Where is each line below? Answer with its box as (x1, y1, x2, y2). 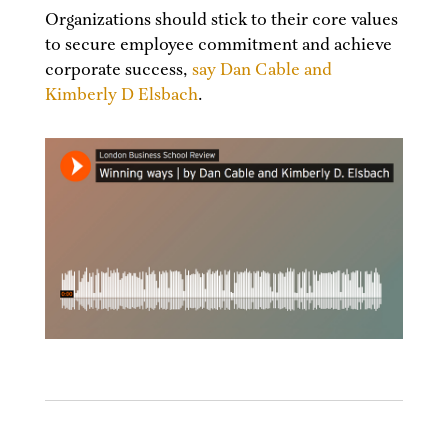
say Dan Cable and (191, 59, 332, 82)
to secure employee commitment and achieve (44, 34, 392, 57)
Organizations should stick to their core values (44, 9, 398, 32)
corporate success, (44, 59, 192, 82)
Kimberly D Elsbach (44, 84, 198, 107)
